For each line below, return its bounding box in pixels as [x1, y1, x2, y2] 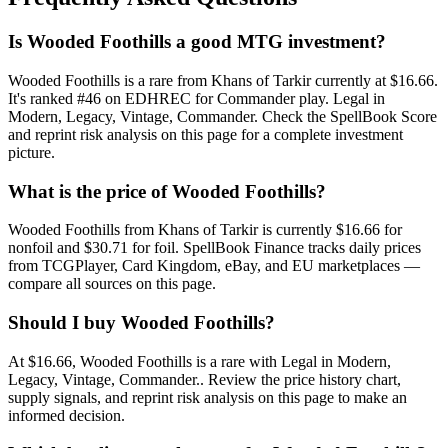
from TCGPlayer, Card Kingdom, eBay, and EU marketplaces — [8, 257, 420, 275]
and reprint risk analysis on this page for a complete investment [8, 125, 403, 143]
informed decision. [8, 406, 125, 424]
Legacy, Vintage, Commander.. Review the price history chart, [8, 370, 401, 388]
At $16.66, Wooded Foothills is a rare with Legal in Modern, [8, 352, 391, 370]
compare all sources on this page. [8, 275, 216, 293]
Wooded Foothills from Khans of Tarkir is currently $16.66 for [8, 221, 402, 239]
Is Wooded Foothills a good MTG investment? [8, 31, 386, 53]
